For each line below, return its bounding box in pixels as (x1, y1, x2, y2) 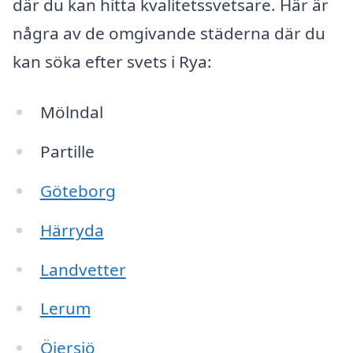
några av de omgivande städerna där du (13, 22, 325, 45)
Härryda (39, 218, 104, 241)
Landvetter (39, 258, 126, 281)
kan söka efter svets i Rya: (13, 50, 212, 73)
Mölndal (39, 101, 103, 124)
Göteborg (39, 179, 116, 202)
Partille (39, 139, 95, 162)
